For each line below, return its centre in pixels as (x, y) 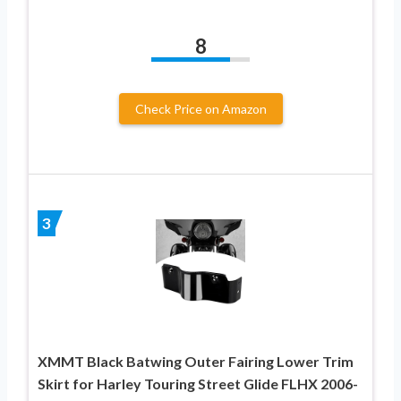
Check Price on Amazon (200, 108)
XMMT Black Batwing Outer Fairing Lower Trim (196, 361)
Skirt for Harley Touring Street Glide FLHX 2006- (198, 383)
